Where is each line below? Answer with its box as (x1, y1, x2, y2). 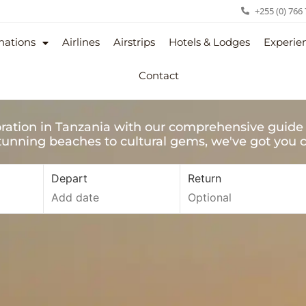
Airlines (62, 36, 100, 48)
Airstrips (113, 36, 156, 48)
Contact (139, 70, 180, 82)
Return (188, 171, 222, 185)
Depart (51, 171, 88, 185)
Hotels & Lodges (169, 36, 251, 48)
